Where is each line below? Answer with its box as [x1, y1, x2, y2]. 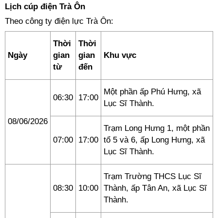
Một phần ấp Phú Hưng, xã [104, 87, 201, 96]
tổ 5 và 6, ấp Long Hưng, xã [104, 135, 205, 145]
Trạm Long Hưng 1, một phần [104, 124, 210, 133]
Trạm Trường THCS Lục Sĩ [104, 172, 201, 181]
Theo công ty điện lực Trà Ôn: [5, 17, 113, 26]
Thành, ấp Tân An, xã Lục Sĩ [104, 183, 207, 193]
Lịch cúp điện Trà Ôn [5, 2, 85, 11]
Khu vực [104, 51, 136, 60]
